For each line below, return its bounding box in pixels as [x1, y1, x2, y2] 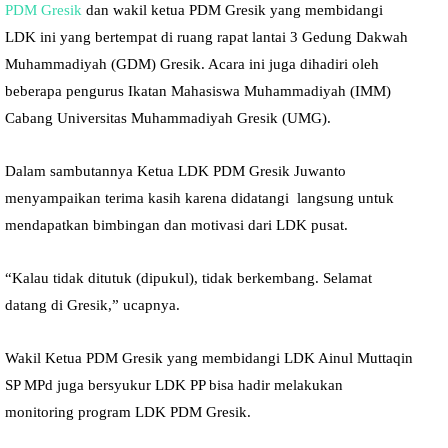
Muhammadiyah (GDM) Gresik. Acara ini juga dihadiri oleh [5, 55, 379, 72]
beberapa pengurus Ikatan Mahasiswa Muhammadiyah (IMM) [5, 82, 391, 99]
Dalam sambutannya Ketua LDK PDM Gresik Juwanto [5, 162, 346, 179]
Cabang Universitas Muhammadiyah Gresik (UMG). [5, 109, 331, 126]
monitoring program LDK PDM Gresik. [5, 403, 251, 420]
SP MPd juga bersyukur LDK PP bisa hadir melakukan [5, 376, 343, 393]
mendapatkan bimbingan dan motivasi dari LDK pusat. [5, 216, 348, 233]
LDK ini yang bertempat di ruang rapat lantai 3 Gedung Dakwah [5, 28, 408, 45]
